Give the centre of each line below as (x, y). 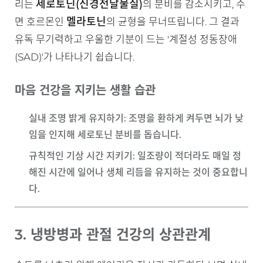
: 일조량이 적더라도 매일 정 (187, 156)
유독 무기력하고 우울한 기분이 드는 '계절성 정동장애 (126, 39)
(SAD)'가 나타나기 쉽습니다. (75, 57)
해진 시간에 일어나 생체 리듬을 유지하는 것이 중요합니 (138, 172)
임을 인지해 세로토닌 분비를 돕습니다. (105, 135)
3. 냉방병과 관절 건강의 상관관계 (113, 235)
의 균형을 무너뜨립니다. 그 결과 (173, 22)
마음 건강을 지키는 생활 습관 (85, 90)
